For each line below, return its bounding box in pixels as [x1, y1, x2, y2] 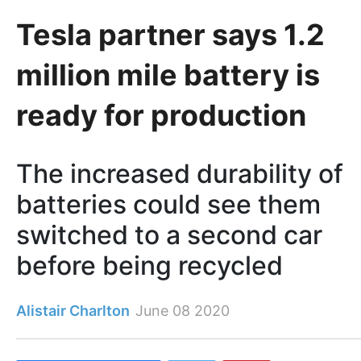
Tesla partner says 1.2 [16, 16, 325, 52]
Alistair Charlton [16, 302, 130, 320]
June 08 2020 [135, 302, 230, 320]
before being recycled [16, 250, 283, 282]
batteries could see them [16, 189, 321, 221]
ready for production [16, 97, 306, 133]
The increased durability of [16, 158, 343, 190]
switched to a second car [16, 219, 322, 251]
